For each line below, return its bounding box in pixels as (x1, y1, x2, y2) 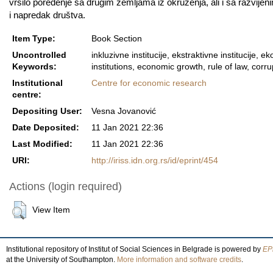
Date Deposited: (12, 122, 79, 132)
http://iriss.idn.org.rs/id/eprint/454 (91, 155, 218, 165)
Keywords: (12, 62, 57, 71)
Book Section (91, 34, 142, 43)
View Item (32, 205, 70, 214)
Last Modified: (12, 139, 73, 149)
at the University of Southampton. (6, 255, 117, 264)
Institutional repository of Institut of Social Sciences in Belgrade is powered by (6, 244, 263, 253)
